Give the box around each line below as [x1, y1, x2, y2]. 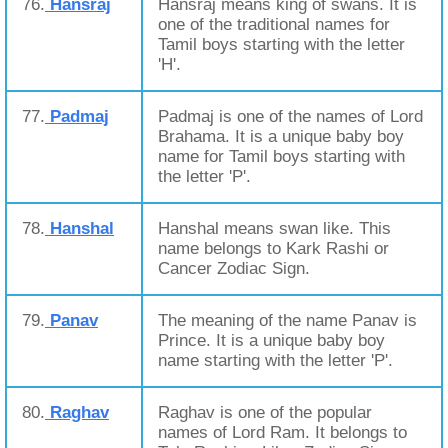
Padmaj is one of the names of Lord [158, 107, 423, 126]
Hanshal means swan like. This [158, 219, 391, 238]
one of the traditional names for [158, 15, 390, 34]
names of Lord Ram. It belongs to [158, 423, 407, 442]
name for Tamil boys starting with [158, 147, 405, 166]
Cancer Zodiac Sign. [158, 259, 310, 278]
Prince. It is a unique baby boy [158, 331, 385, 350]
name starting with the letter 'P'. [158, 351, 393, 370]
